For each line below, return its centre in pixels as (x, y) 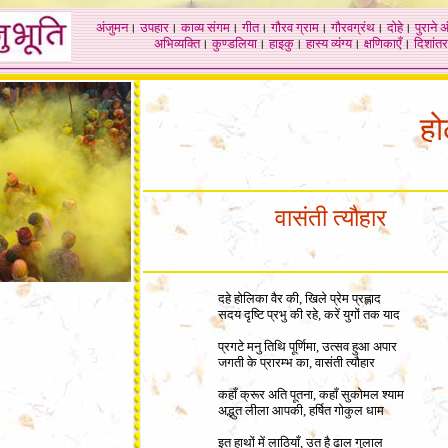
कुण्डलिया (234, 43)
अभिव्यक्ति (177, 43)
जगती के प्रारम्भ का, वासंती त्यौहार (296, 362)
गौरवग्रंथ (353, 27)
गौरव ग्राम (295, 27)
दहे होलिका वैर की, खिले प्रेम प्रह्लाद (299, 298)
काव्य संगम (205, 27)
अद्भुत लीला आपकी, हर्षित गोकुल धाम (301, 410)
